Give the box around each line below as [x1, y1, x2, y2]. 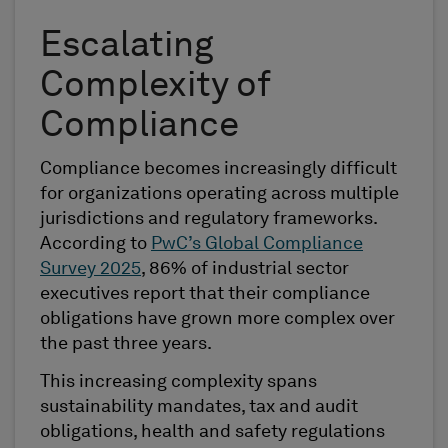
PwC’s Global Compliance [151, 235, 363, 254]
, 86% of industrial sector [141, 260, 349, 279]
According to [40, 235, 151, 254]
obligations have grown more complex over [40, 310, 395, 329]
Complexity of [40, 69, 270, 106]
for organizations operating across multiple [40, 185, 399, 204]
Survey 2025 [40, 260, 141, 279]
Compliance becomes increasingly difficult [40, 160, 397, 179]
